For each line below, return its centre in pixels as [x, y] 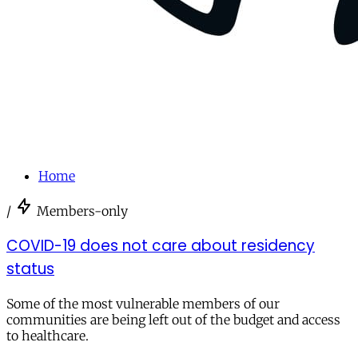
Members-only [82, 211]
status [30, 268]
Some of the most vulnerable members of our [143, 303]
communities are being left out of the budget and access [173, 319]
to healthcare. [48, 335]
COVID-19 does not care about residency [161, 245]
